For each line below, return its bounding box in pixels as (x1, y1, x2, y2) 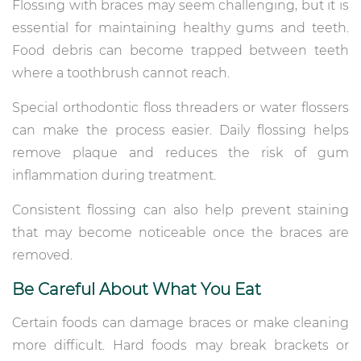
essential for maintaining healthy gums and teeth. (12, 19, 349, 35)
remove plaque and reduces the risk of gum (12, 144, 349, 160)
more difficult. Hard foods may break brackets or (12, 337, 349, 353)
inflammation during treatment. (12, 167, 216, 183)
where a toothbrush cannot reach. (12, 64, 230, 81)
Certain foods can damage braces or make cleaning (12, 314, 349, 330)
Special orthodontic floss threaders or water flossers (12, 99, 349, 115)
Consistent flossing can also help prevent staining (12, 201, 349, 218)
